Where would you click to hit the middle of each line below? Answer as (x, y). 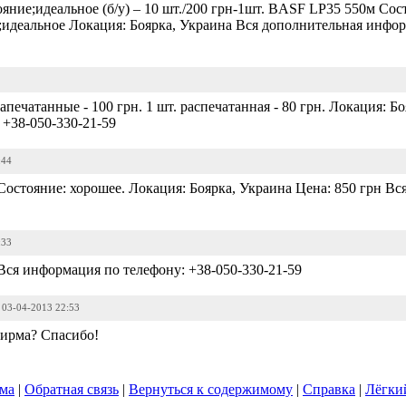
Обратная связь (72, 389)
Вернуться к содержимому (211, 389)
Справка (329, 389)
